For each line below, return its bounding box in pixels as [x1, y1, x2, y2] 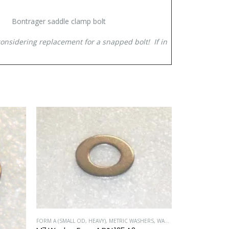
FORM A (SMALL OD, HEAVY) [36, 217, 106, 224]
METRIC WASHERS [109, 217, 154, 224]
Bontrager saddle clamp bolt [12, 16, 106, 26]
